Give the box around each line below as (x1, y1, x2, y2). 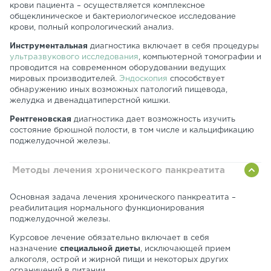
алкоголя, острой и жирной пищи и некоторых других (10, 256, 228, 263)
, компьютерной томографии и (139, 54, 261, 60)
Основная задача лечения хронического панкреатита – (10, 194, 236, 201)
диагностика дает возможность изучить (71, 116, 235, 123)
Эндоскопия (119, 76, 168, 82)
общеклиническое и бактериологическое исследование (10, 13, 236, 20)
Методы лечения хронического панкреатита (12, 166, 225, 174)
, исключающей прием (140, 246, 230, 252)
